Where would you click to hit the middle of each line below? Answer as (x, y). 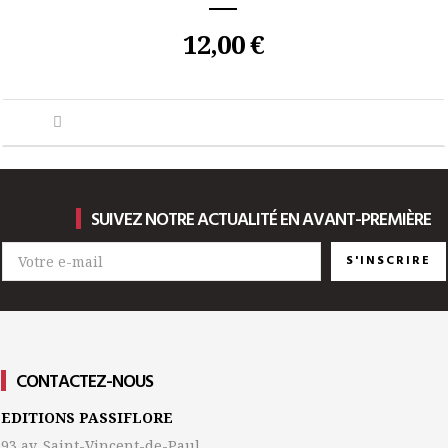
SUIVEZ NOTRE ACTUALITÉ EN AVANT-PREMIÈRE (261, 220)
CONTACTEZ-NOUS (84, 382)
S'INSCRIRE (388, 260)
